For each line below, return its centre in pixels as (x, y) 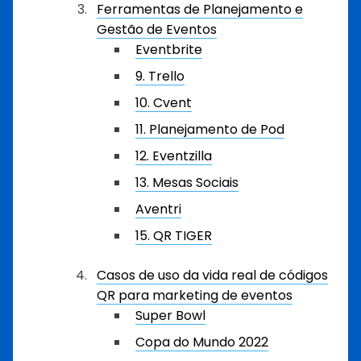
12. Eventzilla (174, 156)
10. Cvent (164, 103)
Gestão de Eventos (157, 29)
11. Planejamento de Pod (210, 129)
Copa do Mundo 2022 (202, 342)
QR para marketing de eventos (195, 295)
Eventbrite (169, 50)
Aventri (158, 209)
